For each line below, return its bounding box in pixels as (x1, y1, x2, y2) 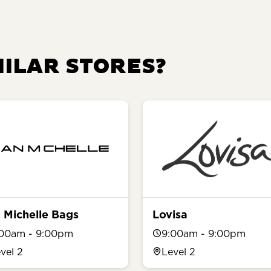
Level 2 (162, 244, 195, 258)
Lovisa (152, 206, 188, 222)
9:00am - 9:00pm (162, 226, 246, 240)
